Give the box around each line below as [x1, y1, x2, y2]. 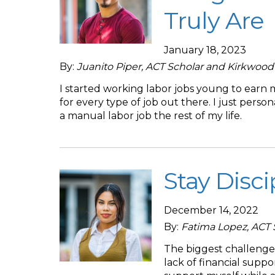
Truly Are [164, 6, 264, 35]
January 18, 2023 [164, 44, 246, 56]
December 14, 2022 [164, 204, 258, 216]
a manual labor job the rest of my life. [60, 110, 242, 122]
